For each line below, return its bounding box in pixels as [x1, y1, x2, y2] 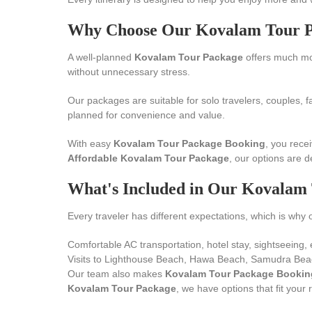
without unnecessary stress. [68, 66, 190, 77]
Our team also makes [68, 268, 165, 279]
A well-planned [68, 52, 134, 63]
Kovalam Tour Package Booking [114, 138, 265, 149]
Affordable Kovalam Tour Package [68, 153, 229, 164]
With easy [68, 138, 114, 149]
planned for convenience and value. [68, 109, 225, 120]
